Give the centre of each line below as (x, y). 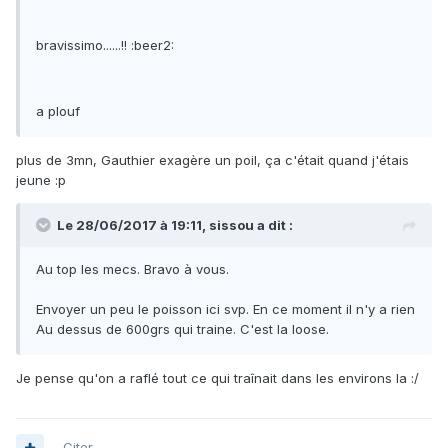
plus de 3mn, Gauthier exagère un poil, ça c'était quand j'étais (212, 160)
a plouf (58, 111)
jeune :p (41, 180)
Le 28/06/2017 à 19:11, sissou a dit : (175, 225)
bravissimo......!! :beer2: (105, 45)
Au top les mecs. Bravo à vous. (132, 269)
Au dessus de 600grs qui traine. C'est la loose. (182, 329)
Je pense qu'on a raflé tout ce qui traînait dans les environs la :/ (217, 378)
